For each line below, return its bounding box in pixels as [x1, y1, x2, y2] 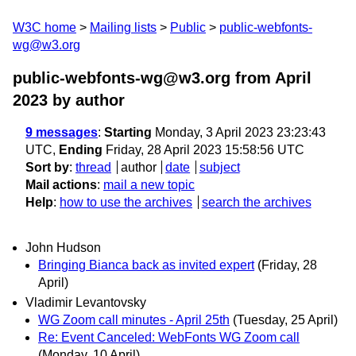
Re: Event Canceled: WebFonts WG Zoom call [38, 331, 300, 345]
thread [75, 161, 111, 174]
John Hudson [25, 241, 101, 255]
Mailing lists [90, 21, 157, 34]
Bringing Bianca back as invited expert [38, 258, 254, 273]
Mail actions [25, 178, 97, 192]
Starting [104, 126, 152, 139]
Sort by [25, 161, 69, 174]
